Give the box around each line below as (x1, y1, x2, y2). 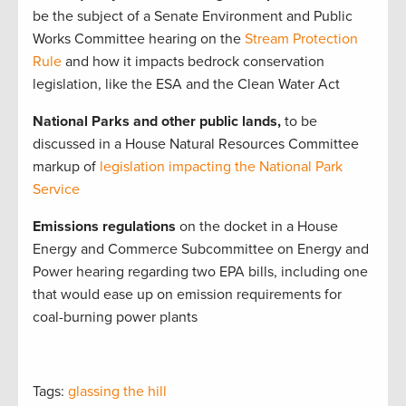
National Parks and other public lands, (33, 111, 285, 130)
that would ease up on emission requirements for (33, 285, 342, 304)
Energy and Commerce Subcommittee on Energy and (33, 239, 369, 258)
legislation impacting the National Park (100, 157, 343, 176)
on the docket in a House (179, 217, 338, 236)
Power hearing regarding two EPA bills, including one (33, 262, 368, 281)
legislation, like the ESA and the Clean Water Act (33, 74, 340, 93)
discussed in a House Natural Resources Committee (33, 134, 359, 153)
